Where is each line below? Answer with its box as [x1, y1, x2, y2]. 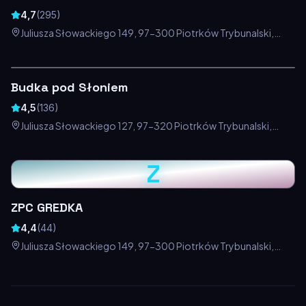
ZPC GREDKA [11, 199, 83, 216]
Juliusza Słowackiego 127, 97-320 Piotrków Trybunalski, [20, 120, 272, 133]
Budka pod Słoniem [11, 79, 128, 96]
